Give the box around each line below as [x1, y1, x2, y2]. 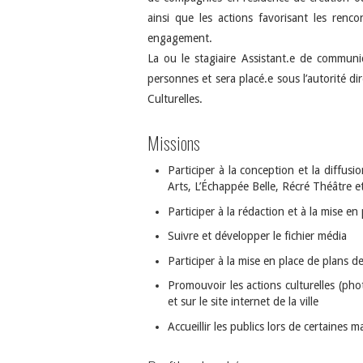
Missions [147, 128, 200, 156]
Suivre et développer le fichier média [168, 229, 347, 243]
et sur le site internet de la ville [168, 295, 318, 309]
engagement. [147, 31, 212, 45]
